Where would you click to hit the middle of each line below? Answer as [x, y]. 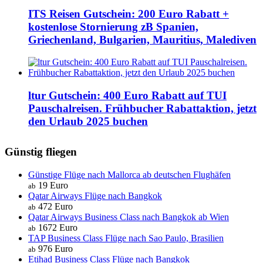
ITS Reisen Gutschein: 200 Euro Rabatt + [129, 14]
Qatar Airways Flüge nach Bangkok [95, 195]
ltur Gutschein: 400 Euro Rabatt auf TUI [127, 95]
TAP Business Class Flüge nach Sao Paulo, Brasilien [126, 238]
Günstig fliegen [41, 151]
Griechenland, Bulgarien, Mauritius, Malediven [142, 39]
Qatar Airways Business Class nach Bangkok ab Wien [129, 217]
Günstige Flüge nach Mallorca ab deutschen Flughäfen [129, 174]
